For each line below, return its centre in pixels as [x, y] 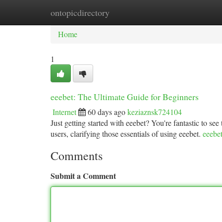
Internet [64, 112]
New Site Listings [128, 12]
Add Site [184, 12]
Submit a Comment [83, 176]
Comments [77, 156]
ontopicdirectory [80, 12]
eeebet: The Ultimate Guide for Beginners [125, 97]
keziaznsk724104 [155, 112]
